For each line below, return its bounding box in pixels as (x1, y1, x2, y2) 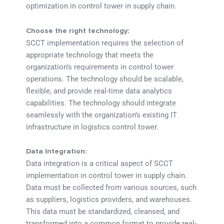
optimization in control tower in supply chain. (26, 1, 177, 10)
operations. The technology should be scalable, (26, 74, 184, 83)
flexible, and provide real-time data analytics (26, 86, 172, 95)
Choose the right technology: (26, 26, 130, 35)
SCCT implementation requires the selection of (26, 38, 184, 47)
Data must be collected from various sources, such (26, 183, 197, 192)
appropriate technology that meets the (26, 50, 154, 59)
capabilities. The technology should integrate (26, 98, 176, 107)
